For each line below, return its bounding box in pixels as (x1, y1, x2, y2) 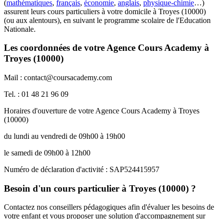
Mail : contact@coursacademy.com (4, 73, 112, 82)
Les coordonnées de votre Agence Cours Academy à (4, 43, 209, 53)
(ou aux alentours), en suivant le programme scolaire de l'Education (4, 16, 211, 24)
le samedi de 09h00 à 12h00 (4, 149, 90, 157)
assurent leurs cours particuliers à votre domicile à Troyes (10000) (4, 7, 206, 16)
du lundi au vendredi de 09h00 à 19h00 (4, 132, 125, 141)
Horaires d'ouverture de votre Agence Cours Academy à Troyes (4, 107, 199, 115)
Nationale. (4, 24, 36, 33)
